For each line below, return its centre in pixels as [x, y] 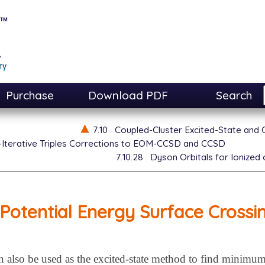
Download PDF [128, 96]
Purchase [30, 96]
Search [234, 96]
